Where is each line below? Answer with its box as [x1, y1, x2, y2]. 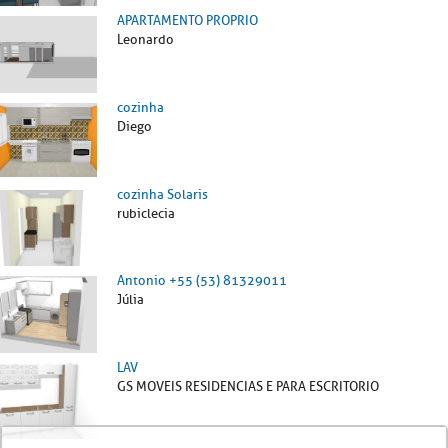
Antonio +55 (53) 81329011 [117, 272, 287, 290]
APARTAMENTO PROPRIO [117, 12, 258, 30]
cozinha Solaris [117, 185, 208, 203]
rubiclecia [117, 204, 175, 222]
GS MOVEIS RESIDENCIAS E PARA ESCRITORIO [117, 377, 379, 395]
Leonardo [117, 31, 174, 49]
